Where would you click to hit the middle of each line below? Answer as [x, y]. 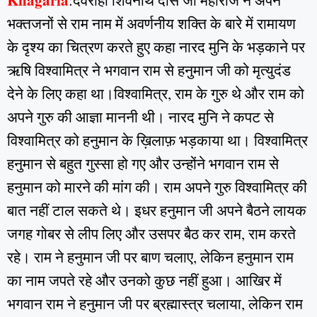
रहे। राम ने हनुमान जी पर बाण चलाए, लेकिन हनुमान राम [150, 257]
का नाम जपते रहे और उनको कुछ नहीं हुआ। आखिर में [144, 281]
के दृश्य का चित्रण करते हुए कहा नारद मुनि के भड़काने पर [156, 47]
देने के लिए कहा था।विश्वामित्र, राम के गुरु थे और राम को [156, 94]
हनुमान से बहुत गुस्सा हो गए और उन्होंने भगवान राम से [143, 164]
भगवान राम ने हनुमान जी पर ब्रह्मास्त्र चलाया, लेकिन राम [155, 304]
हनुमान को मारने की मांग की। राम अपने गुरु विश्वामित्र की [157, 187]
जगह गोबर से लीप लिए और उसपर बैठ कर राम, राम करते [151, 234]
